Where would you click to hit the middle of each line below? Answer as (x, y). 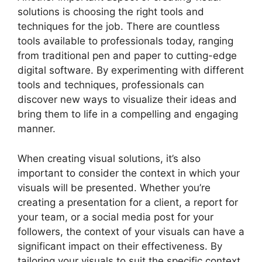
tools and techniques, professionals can (111, 85)
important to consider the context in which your (129, 173)
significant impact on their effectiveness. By (120, 246)
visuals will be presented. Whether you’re (114, 187)
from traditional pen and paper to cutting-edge (127, 56)
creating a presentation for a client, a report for (128, 202)
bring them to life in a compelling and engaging (128, 114)
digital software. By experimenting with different (131, 70)
